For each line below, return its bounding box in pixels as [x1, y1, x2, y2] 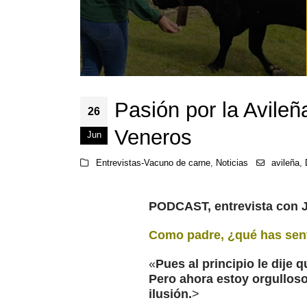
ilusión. [149, 287, 192, 302]
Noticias [215, 158, 248, 169]
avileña [271, 158, 300, 169]
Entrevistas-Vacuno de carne [95, 158, 210, 169]
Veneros [114, 125, 192, 150]
